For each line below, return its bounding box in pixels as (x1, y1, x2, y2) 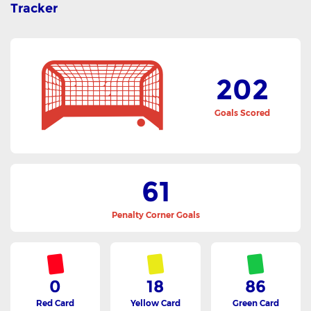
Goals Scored (214, 107, 270, 118)
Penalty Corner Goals (111, 209, 200, 220)
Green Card (232, 297, 279, 308)
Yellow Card (130, 297, 180, 308)
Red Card (36, 297, 75, 308)
